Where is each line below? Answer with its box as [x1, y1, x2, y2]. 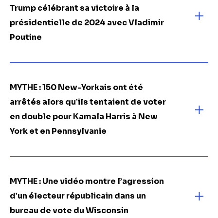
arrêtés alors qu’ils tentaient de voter [10, 97, 166, 107]
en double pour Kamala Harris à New [10, 111, 158, 122]
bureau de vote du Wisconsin [10, 205, 128, 216]
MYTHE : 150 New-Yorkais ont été [10, 82, 143, 92]
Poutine [10, 32, 42, 42]
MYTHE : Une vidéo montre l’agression [10, 176, 164, 186]
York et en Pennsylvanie [10, 126, 107, 136]
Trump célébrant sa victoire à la [10, 3, 139, 13]
